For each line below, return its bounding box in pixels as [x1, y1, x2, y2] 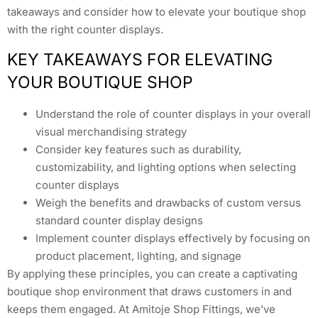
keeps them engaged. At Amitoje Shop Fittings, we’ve [7, 302, 275, 317]
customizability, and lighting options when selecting [35, 160, 296, 175]
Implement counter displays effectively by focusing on [35, 231, 310, 246]
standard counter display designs [35, 214, 203, 228]
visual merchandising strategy [35, 125, 187, 139]
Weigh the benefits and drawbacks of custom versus [35, 196, 301, 210]
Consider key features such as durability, [35, 143, 241, 157]
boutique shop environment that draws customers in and [7, 285, 292, 299]
